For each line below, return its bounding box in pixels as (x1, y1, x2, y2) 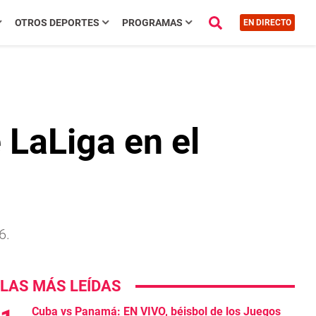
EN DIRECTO (243, 18, 291, 28)
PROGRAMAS (121, 17, 183, 28)
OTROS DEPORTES (14, 17, 99, 28)
